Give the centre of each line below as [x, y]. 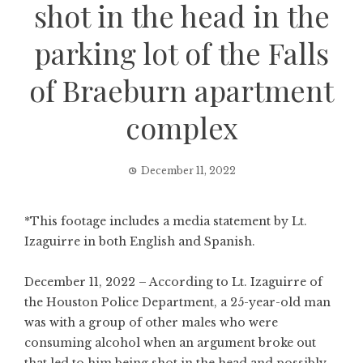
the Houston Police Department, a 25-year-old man [177, 302]
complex [181, 127]
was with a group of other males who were [151, 322]
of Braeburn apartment [181, 90]
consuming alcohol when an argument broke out [170, 343]
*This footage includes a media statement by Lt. [166, 221]
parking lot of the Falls [181, 53]
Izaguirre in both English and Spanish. [140, 241]
